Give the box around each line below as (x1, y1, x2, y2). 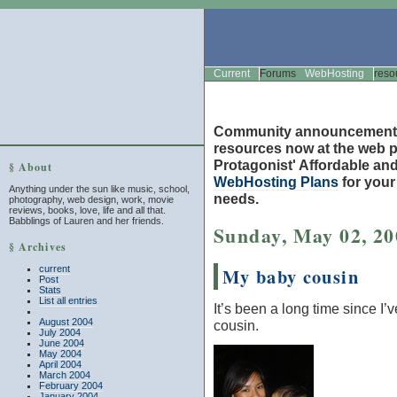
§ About (9, 160, 53, 175)
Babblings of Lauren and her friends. (9, 215, 164, 226)
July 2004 (39, 327, 81, 338)
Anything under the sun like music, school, (9, 183, 190, 194)
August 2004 (39, 316, 93, 327)
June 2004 (39, 338, 84, 348)
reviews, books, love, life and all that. (9, 205, 166, 215)
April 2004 (39, 359, 82, 370)
